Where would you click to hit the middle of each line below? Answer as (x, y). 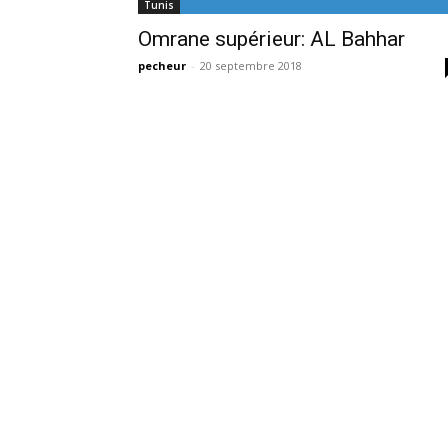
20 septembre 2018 (251, 65)
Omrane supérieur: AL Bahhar (271, 39)
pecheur (162, 65)
